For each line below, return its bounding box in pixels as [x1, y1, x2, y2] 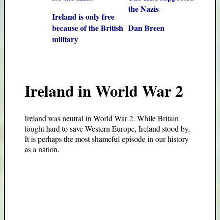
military [52, 33, 78, 45]
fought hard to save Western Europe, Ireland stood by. [25, 123, 190, 134]
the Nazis [128, 3, 159, 14]
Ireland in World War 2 [25, 79, 183, 103]
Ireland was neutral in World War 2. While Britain [25, 112, 179, 123]
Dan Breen [128, 22, 165, 33]
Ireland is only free [52, 11, 114, 22]
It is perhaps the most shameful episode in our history [25, 133, 189, 144]
